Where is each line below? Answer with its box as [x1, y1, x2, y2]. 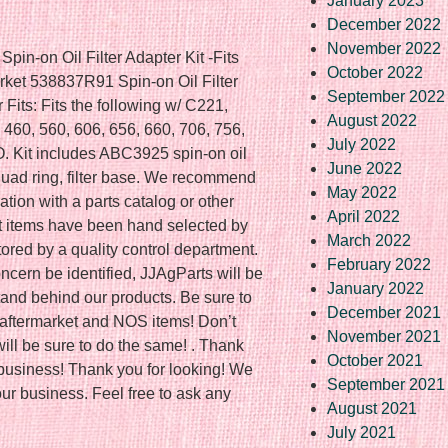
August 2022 [327, 111, 417, 129]
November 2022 [327, 39, 441, 57]
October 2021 [327, 351, 423, 369]
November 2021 [327, 327, 441, 345]
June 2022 [327, 159, 402, 177]
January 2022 [327, 279, 424, 297]
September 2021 [327, 375, 445, 393]
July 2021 [327, 423, 396, 441]
